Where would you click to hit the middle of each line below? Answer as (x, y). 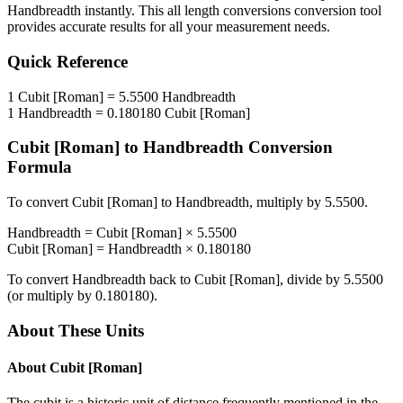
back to (170, 280)
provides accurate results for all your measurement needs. (169, 27)
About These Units (76, 330)
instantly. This (124, 11)
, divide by (312, 280)
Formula (40, 167)
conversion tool (336, 11)
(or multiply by (51, 296)
